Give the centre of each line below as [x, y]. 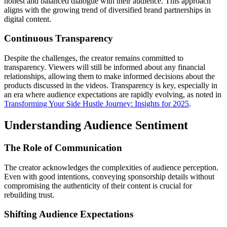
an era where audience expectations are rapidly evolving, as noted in [113, 95]
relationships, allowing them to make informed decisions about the [109, 77]
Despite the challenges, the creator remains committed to [94, 58]
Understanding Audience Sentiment [96, 125]
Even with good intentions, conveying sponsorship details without [109, 176]
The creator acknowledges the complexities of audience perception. [111, 167]
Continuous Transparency [59, 39]
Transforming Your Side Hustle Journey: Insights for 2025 [97, 104]
